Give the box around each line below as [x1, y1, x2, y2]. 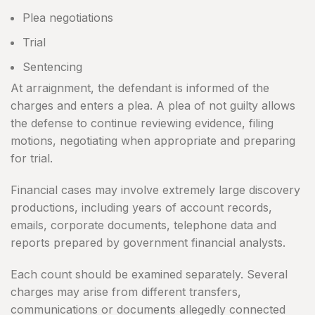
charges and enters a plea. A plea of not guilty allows [11, 98, 295, 113]
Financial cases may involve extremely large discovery [11, 183, 300, 198]
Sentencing [22, 60, 82, 75]
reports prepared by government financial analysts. [11, 236, 285, 250]
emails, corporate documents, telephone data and [11, 218, 276, 233]
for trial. [11, 151, 53, 166]
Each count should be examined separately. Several [11, 267, 288, 282]
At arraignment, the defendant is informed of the [11, 81, 269, 96]
